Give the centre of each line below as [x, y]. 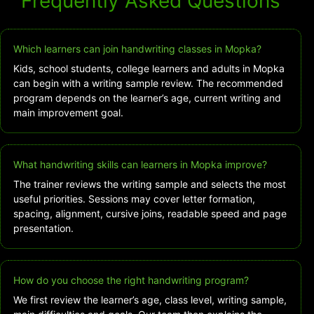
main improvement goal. [68, 113]
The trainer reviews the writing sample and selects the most [150, 184]
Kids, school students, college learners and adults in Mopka [149, 69]
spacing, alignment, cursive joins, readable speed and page [150, 214]
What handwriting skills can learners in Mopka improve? [140, 165]
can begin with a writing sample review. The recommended [148, 83]
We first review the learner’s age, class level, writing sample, [150, 300]
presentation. [43, 228]
